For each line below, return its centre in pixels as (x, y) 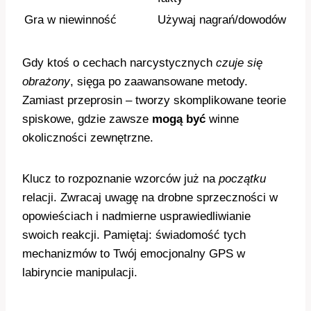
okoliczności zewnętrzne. (88, 138)
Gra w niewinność (70, 20)
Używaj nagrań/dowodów (222, 20)
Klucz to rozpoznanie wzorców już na (120, 179)
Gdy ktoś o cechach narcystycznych (119, 63)
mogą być (179, 119)
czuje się (239, 63)
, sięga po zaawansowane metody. (159, 82)
